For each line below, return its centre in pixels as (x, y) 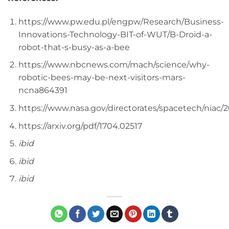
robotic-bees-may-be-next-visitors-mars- (102, 78)
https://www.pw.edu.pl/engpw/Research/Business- (121, 21)
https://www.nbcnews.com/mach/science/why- (114, 65)
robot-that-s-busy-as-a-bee (74, 47)
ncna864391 (43, 90)
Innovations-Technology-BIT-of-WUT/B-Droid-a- (115, 34)
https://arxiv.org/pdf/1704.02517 (80, 126)
